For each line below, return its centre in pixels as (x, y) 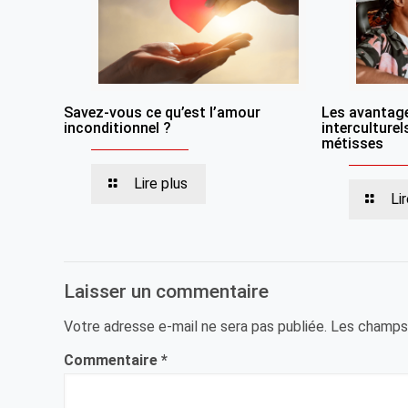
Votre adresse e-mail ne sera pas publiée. (196, 327)
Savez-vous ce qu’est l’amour (163, 113)
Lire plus (160, 184)
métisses (353, 144)
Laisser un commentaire (167, 292)
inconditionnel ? (118, 128)
